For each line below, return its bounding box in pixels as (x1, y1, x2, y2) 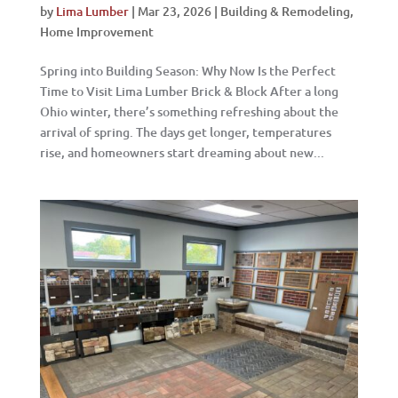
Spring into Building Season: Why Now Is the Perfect (39, 61, 336, 79)
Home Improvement (39, 22, 154, 40)
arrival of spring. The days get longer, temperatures (39, 123, 331, 140)
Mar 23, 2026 (137, 2, 211, 20)
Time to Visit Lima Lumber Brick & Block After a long (39, 82, 338, 99)
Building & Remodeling (219, 2, 350, 20)
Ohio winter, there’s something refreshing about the (39, 102, 338, 120)
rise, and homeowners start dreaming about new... (39, 143, 324, 161)
